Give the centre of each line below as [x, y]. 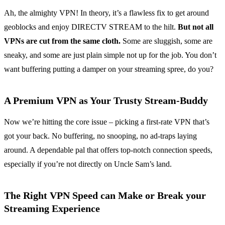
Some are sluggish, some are [166, 41]
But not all [196, 27]
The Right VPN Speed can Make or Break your [105, 196]
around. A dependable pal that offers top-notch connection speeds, [108, 150]
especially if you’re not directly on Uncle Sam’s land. [88, 164]
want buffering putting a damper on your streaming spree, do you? [109, 69]
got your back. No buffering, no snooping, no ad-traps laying [100, 136]
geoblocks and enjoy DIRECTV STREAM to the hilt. [91, 27]
